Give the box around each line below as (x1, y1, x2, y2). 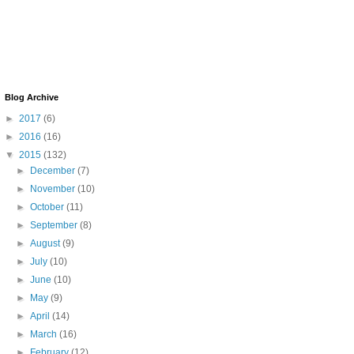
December (30, 164, 78, 176)
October (30, 201, 67, 213)
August (30, 237, 63, 249)
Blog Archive (5, 92, 58, 102)
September (30, 219, 81, 231)
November (30, 183, 78, 194)
